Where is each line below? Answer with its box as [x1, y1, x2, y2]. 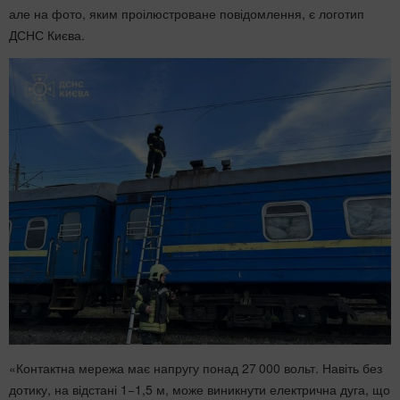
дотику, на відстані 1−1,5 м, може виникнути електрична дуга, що [9, 380, 390, 398]
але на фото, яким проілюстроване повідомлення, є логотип [9, 4, 364, 22]
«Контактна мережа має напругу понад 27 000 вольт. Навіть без [9, 359, 382, 377]
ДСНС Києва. [9, 26, 85, 44]
